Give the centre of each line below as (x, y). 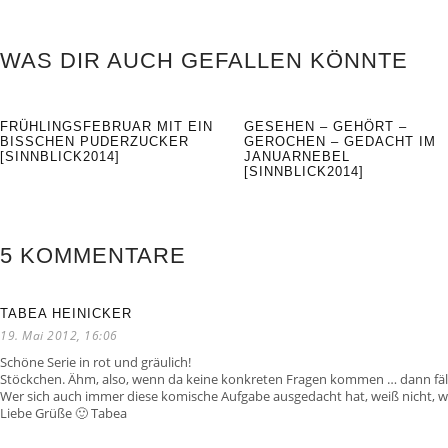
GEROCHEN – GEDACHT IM (340, 142)
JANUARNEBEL (297, 157)
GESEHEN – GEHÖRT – (326, 127)
